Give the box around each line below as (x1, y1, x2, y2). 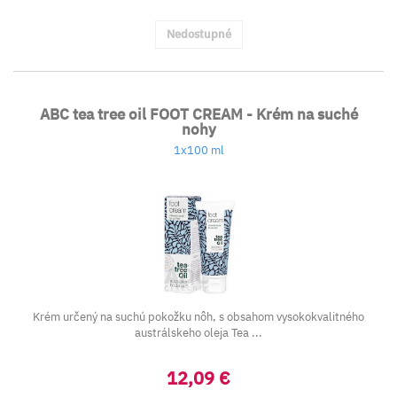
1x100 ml (173, 143, 224, 158)
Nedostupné (166, 27, 231, 42)
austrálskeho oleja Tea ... (135, 325, 262, 340)
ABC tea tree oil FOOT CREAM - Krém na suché (39, 105, 358, 124)
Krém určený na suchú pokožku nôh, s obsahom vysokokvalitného (33, 309, 364, 324)
